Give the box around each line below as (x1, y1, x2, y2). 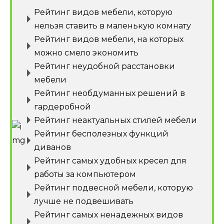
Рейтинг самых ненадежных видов (34, 209, 183, 219)
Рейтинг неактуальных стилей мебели (34, 115, 197, 125)
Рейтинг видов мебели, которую (34, 7, 172, 17)
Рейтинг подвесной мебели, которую (34, 182, 193, 192)
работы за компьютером (34, 169, 136, 179)
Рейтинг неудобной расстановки (34, 61, 175, 71)
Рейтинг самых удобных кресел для (34, 155, 186, 165)
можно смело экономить (34, 47, 138, 57)
